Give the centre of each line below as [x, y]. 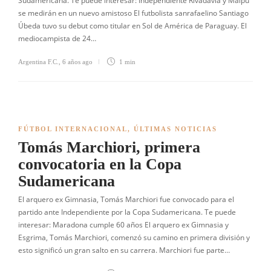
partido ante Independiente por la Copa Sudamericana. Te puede [127, 212]
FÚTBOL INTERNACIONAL [73, 129]
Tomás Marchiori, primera [109, 147]
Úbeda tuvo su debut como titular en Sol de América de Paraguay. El [132, 26]
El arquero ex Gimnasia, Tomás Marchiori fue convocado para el [126, 199]
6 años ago [77, 62]
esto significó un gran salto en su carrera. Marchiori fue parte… [124, 250]
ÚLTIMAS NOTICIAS [175, 129]
